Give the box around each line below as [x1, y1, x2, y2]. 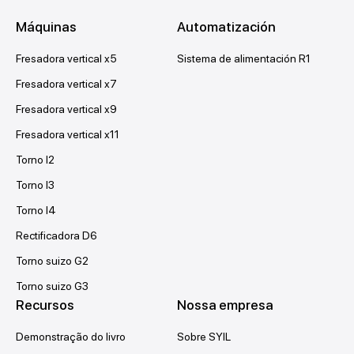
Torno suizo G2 [16, 254, 88, 267]
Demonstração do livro [16, 330, 126, 343]
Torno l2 [16, 153, 55, 166]
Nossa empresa [177, 296, 273, 313]
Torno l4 [16, 203, 56, 217]
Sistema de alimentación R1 [177, 51, 311, 65]
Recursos [16, 296, 74, 313]
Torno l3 [16, 178, 55, 191]
